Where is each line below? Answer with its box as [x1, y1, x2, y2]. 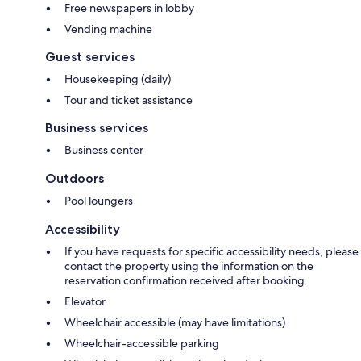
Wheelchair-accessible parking [64, 335, 219, 351]
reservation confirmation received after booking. [64, 272, 308, 288]
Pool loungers [64, 193, 133, 208]
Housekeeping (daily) [64, 71, 171, 86]
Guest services [45, 48, 135, 64]
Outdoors [45, 170, 104, 186]
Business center [64, 142, 143, 157]
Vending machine [64, 21, 152, 36]
